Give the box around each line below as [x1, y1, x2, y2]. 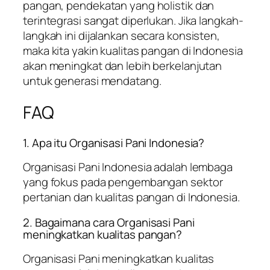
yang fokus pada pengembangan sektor [23, 174, 223, 190]
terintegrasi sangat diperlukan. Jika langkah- [23, 13, 243, 29]
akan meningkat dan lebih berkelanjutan [23, 58, 222, 74]
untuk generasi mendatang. [23, 73, 162, 89]
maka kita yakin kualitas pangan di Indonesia [23, 43, 243, 59]
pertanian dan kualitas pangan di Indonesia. [23, 189, 240, 206]
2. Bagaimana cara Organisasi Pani [23, 214, 195, 230]
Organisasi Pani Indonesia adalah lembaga [23, 159, 233, 175]
